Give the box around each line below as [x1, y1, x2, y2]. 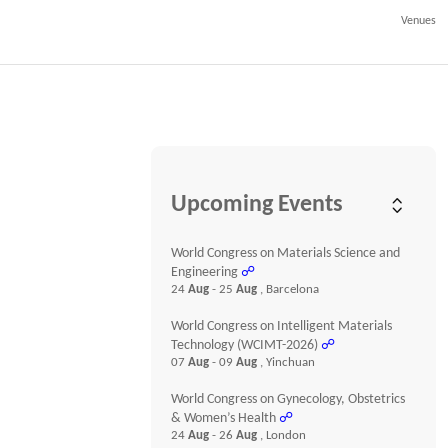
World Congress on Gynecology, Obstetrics [171, 392, 406, 407]
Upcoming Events [171, 193, 344, 217]
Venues [401, 15, 436, 27]
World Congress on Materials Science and [171, 246, 401, 261]
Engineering [171, 265, 239, 280]
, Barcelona [260, 283, 320, 296]
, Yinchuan [260, 356, 316, 369]
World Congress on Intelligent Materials [171, 319, 393, 334]
